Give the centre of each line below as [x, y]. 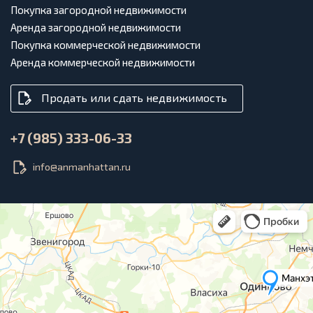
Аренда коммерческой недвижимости [103, 62]
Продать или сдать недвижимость [134, 97]
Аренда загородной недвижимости [96, 27]
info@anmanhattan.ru [82, 167]
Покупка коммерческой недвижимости [105, 44]
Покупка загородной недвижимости [99, 9]
